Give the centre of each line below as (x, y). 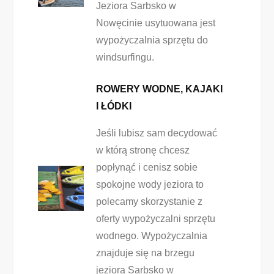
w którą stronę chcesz (143, 150)
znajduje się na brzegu (145, 253)
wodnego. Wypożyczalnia (151, 236)
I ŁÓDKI (113, 106)
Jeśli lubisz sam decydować (156, 133)
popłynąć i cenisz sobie (146, 167)
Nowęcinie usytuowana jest (155, 23)
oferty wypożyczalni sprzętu (155, 219)
